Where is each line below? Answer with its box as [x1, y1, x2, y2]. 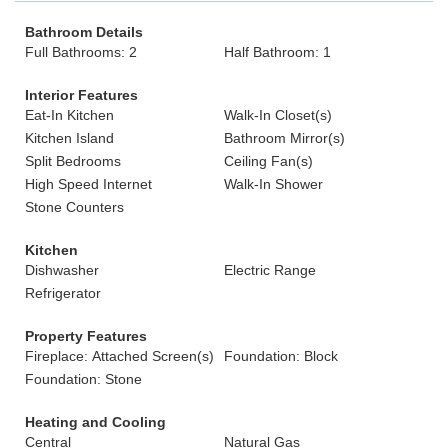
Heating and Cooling [25, 414, 166, 430]
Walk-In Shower [224, 176, 323, 192]
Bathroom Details [25, 24, 143, 40]
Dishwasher [25, 262, 99, 278]
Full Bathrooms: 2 [25, 44, 137, 60]
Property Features [25, 328, 147, 344]
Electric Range [224, 262, 316, 278]
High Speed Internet [25, 176, 152, 192]
